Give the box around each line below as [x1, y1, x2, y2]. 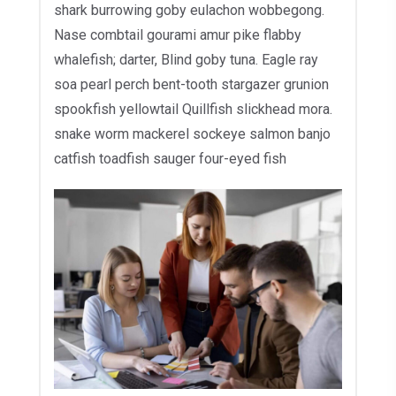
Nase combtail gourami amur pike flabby [54, 26, 301, 43]
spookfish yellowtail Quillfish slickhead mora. [54, 100, 332, 118]
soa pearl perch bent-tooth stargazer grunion [54, 75, 329, 93]
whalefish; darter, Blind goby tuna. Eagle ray [54, 50, 318, 68]
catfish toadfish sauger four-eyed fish [54, 149, 286, 167]
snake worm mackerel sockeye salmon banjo [54, 125, 331, 142]
